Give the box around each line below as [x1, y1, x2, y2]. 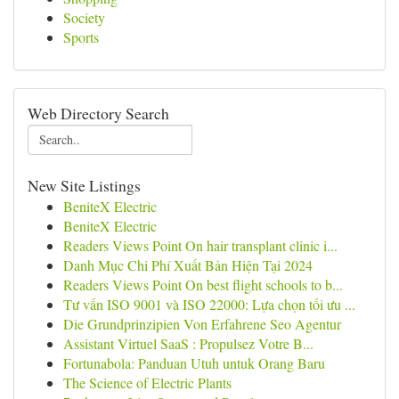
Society [63, 8, 105, 27]
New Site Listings [28, 175, 141, 196]
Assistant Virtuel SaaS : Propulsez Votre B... [63, 334, 313, 353]
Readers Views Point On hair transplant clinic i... [63, 236, 338, 255]
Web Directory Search [28, 102, 169, 124]
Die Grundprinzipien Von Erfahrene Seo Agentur [63, 314, 341, 333]
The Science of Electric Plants [63, 373, 232, 392]
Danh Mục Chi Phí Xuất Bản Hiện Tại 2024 [63, 256, 313, 274]
